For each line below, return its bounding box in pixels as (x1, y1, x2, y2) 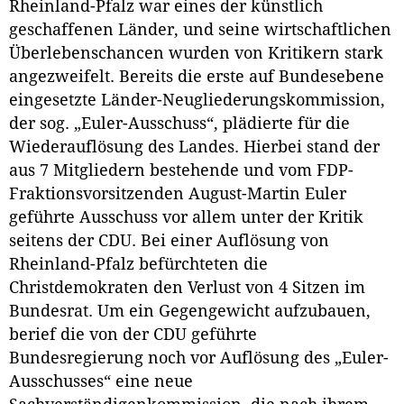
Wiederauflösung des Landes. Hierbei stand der (9, 138, 380, 157)
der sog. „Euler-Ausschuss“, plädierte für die (9, 115, 350, 133)
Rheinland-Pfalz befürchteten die (9, 255, 268, 274)
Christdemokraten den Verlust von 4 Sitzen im (9, 279, 365, 298)
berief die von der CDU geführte (9, 326, 257, 344)
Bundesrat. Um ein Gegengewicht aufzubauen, (9, 302, 371, 321)
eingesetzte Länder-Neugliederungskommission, (9, 91, 385, 110)
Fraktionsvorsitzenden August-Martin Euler (9, 185, 346, 204)
